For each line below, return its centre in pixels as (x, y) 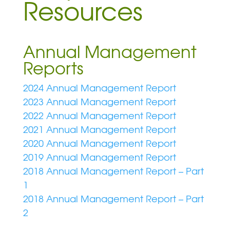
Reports (53, 68)
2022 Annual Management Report (99, 116)
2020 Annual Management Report (99, 143)
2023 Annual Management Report (99, 102)
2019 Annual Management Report (99, 157)
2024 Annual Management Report (99, 88)
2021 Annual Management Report (99, 130)
